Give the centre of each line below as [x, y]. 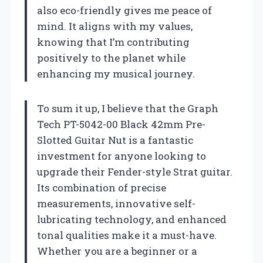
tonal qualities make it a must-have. [127, 235]
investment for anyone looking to [122, 156]
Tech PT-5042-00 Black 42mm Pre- [121, 124]
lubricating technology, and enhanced [132, 219]
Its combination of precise [102, 187]
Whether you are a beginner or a [117, 251]
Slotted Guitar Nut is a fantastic [115, 140]
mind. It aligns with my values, [115, 26]
